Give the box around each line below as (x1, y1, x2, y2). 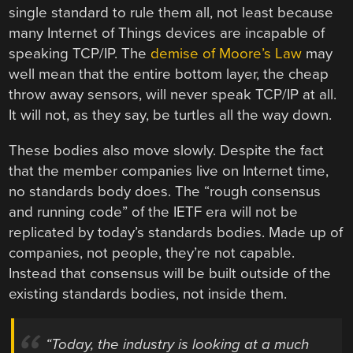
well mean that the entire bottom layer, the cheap (9, 65, 329, 83)
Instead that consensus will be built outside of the (9, 264, 332, 282)
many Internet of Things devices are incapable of (9, 24, 325, 42)
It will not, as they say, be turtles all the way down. (9, 106, 333, 124)
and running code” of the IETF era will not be (9, 203, 299, 221)
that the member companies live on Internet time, (9, 162, 329, 180)
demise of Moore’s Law (150, 44, 303, 62)
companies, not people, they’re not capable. (9, 243, 295, 262)
